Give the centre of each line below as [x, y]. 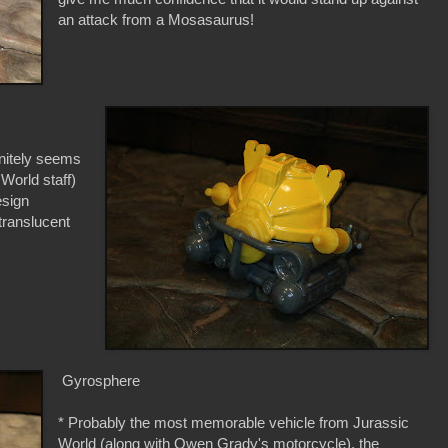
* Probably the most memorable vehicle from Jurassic [234, 422]
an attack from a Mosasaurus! [156, 20]
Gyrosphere [99, 380]
